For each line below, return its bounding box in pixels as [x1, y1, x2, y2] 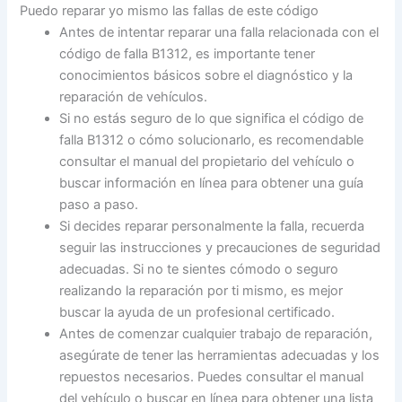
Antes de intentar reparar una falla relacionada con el [59, 23, 380, 40]
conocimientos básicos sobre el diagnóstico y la [59, 66, 354, 83]
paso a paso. [59, 196, 139, 213]
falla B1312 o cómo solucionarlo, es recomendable [59, 131, 364, 148]
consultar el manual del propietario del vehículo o [59, 153, 355, 170]
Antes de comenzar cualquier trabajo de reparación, [59, 325, 373, 342]
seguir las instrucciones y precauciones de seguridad [59, 239, 381, 256]
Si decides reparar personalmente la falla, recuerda [59, 217, 365, 234]
